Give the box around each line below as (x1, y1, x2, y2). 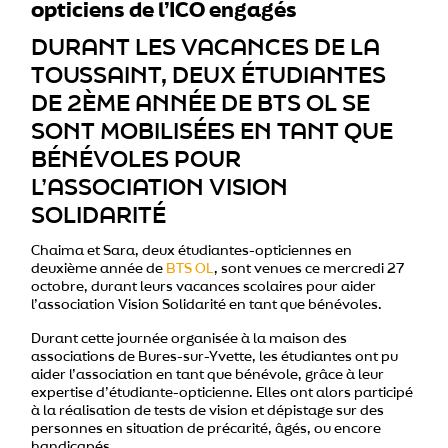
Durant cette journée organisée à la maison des (31, 333, 348, 347)
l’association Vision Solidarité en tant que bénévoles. (31, 299, 383, 313)
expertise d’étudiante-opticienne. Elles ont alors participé (31, 387, 414, 401)
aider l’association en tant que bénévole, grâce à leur (31, 369, 385, 383)
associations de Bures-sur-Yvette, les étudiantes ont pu (31, 351, 399, 365)
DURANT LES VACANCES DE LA (31, 37, 381, 60)
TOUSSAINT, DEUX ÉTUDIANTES (31, 65, 387, 88)
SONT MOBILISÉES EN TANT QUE (31, 121, 394, 144)
